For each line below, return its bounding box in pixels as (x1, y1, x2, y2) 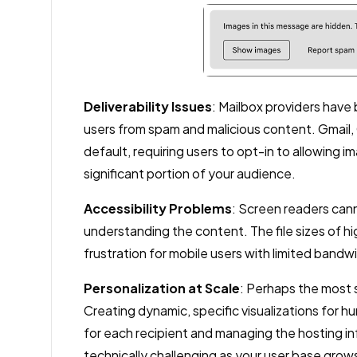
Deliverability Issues (84, 98, 212, 115)
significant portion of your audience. (84, 165, 296, 182)
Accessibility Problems (84, 200, 232, 217)
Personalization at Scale (84, 280, 240, 296)
